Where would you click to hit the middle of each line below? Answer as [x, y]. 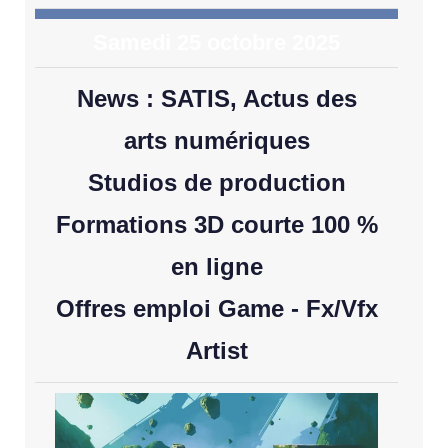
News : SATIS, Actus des [216, 98]
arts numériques [216, 140]
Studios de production [216, 182]
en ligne [216, 266]
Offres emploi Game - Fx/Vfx [216, 308]
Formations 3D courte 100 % [216, 224]
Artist [216, 350]
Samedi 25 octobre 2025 [216, 42]
